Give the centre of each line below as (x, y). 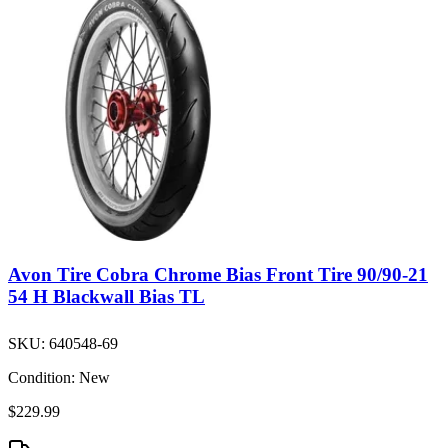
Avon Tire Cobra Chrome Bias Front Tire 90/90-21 (218, 274)
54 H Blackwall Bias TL (106, 296)
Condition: (41, 378)
